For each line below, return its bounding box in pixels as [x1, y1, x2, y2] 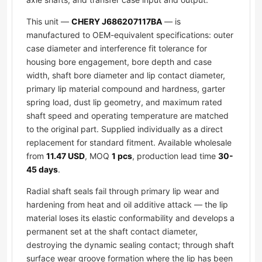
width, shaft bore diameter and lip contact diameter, [26, 70, 225, 81]
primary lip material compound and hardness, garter [26, 84, 225, 94]
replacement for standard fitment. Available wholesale [26, 137, 232, 148]
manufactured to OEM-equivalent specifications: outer [26, 30, 233, 40]
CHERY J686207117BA [71, 16, 162, 27]
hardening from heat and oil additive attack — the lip [26, 199, 228, 210]
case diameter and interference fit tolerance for [26, 43, 207, 54]
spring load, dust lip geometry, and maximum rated [26, 97, 222, 108]
